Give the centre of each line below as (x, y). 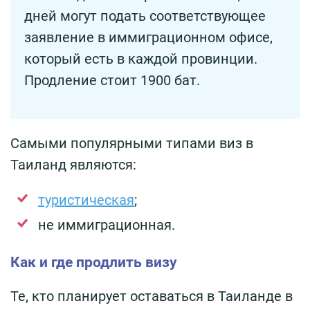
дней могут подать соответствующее (145, 16)
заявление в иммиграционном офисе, (148, 38)
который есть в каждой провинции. (141, 59)
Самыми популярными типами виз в (132, 144)
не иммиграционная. (107, 225)
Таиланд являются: (73, 165)
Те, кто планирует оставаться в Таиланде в (152, 297)
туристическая (86, 200)
